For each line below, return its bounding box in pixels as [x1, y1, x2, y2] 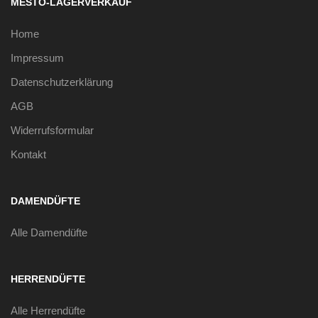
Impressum [11, 52, 64, 65]
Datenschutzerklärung [11, 76, 113, 89]
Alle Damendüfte [11, 226, 87, 239]
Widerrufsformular [11, 124, 94, 137]
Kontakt [11, 148, 46, 161]
